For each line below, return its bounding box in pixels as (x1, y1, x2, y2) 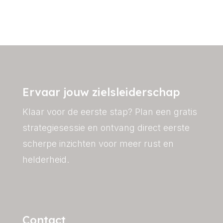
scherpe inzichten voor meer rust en (22, 138, 174, 149)
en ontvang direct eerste (85, 122, 190, 133)
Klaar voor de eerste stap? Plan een (22, 106, 174, 117)
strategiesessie (22, 122, 85, 133)
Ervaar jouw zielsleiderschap (22, 85, 180, 99)
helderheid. (22, 154, 69, 165)
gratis (173, 106, 197, 117)
